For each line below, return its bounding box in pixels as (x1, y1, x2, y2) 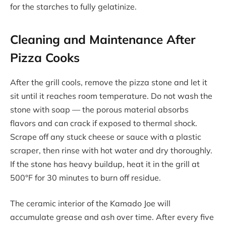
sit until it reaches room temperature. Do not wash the (10, 90, 212, 101)
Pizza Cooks (10, 49, 80, 65)
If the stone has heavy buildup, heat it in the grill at (10, 158, 200, 169)
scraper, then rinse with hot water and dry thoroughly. (10, 145, 212, 155)
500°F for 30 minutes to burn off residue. (10, 172, 161, 183)
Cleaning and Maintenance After (10, 31, 195, 47)
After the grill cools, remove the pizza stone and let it (10, 77, 207, 87)
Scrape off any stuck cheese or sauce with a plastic (10, 131, 201, 142)
